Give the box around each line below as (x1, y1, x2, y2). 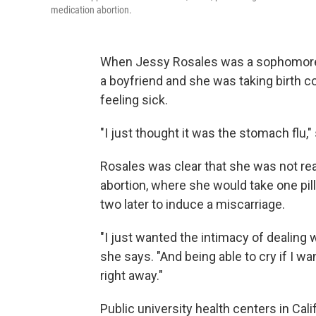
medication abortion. (51, 4, 132, 16)
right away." (100, 267, 163, 283)
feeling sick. (100, 92, 168, 107)
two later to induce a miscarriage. (100, 196, 285, 212)
